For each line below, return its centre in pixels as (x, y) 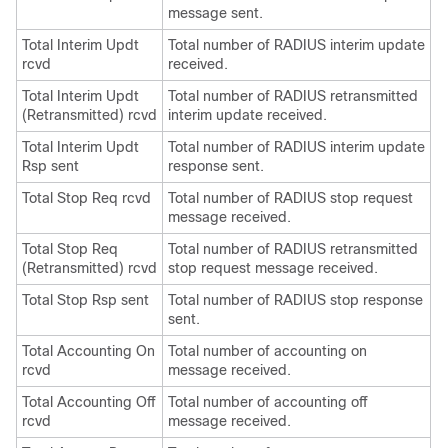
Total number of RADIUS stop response (295, 300)
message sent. (215, 13)
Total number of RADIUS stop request (290, 198)
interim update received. (247, 115)
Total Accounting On (88, 351)
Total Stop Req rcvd (86, 198)
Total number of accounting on (267, 351)
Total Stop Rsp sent (85, 300)
